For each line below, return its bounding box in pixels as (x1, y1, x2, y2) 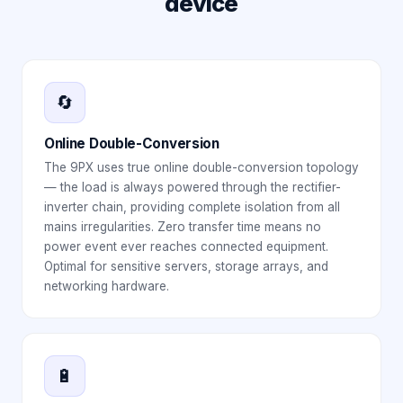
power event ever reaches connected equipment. (44, 239, 328, 254)
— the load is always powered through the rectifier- (44, 180, 341, 194)
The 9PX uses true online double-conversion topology (44, 160, 359, 175)
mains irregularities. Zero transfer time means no (44, 219, 321, 234)
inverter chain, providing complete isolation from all (44, 200, 340, 214)
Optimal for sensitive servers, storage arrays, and (44, 259, 328, 273)
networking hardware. (44, 279, 169, 293)
